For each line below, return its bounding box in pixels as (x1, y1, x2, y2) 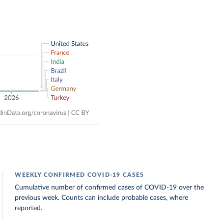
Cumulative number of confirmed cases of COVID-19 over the (15, 184, 204, 191)
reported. (15, 205, 43, 212)
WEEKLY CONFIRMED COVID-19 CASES (15, 172, 144, 178)
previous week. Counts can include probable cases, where (15, 194, 189, 201)
